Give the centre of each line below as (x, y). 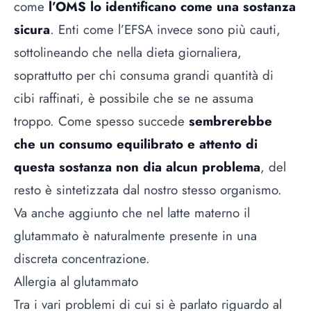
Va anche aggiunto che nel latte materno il (132, 213)
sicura (32, 30)
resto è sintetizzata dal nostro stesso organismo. (148, 190)
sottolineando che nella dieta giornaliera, (128, 53)
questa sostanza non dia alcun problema (137, 167)
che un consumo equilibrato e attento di (136, 144)
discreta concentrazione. (82, 259)
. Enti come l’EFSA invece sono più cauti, (165, 30)
